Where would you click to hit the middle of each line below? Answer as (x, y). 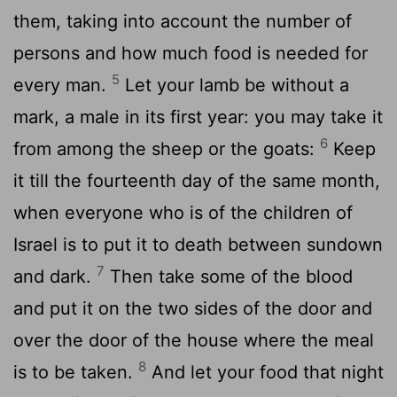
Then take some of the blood (229, 276)
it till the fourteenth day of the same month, (197, 180)
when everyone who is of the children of (183, 212)
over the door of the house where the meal (194, 340)
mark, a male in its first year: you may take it (198, 117)
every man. (62, 85)
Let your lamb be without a (234, 85)
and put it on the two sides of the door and (193, 308)
